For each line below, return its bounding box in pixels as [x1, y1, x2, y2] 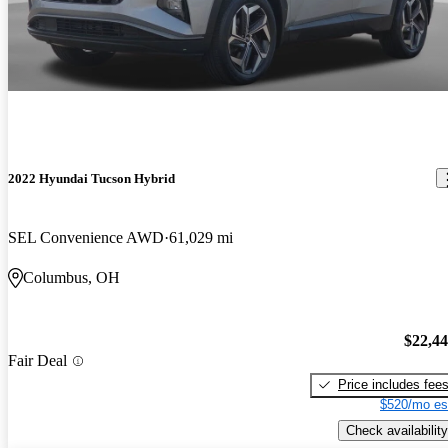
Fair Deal [8, 352, 67, 370]
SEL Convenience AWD [8, 229, 164, 247]
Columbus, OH [23, 269, 120, 287]
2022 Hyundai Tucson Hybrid [8, 170, 175, 186]
